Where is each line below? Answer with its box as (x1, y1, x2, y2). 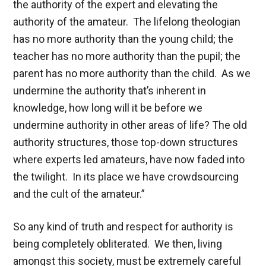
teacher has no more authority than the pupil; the (13, 49, 241, 62)
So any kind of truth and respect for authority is (13, 220, 234, 233)
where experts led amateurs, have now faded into (13, 153, 245, 166)
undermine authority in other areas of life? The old (13, 118, 248, 131)
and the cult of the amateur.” (13, 187, 145, 200)
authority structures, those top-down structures (13, 135, 239, 148)
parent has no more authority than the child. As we (13, 66, 251, 80)
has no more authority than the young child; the (13, 32, 234, 45)
